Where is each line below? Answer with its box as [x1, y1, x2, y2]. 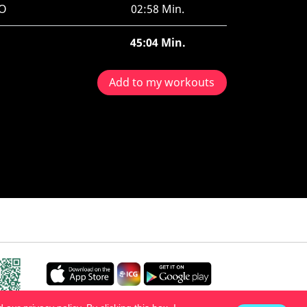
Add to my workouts [109, 75, 215, 90]
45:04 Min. [130, 35, 186, 50]
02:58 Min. [131, 1, 184, 16]
